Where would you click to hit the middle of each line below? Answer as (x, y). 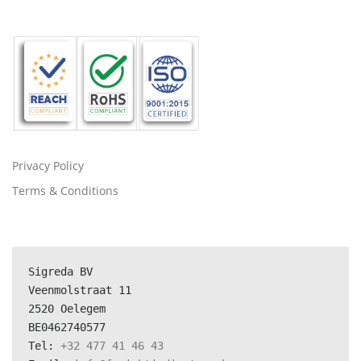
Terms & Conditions (65, 191)
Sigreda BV (60, 272)
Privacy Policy (48, 166)
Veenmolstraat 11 (80, 290)
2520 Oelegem (67, 309)
